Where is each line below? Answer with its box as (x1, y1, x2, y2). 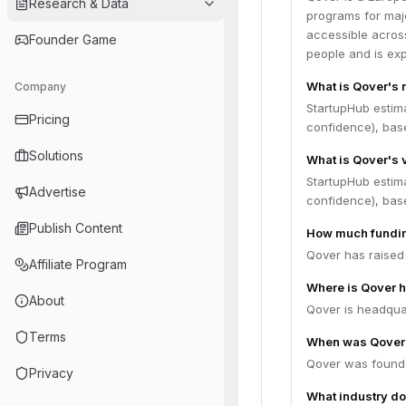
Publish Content (29, 220, 122, 236)
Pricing (29, 111, 70, 127)
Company (14, 80, 66, 93)
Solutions (29, 148, 83, 163)
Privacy (29, 365, 73, 381)
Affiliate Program (29, 256, 127, 272)
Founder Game (29, 32, 117, 47)
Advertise (29, 184, 86, 199)
